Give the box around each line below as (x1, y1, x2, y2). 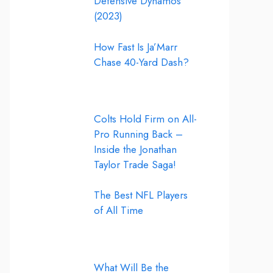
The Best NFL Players (93, 188, 188, 203)
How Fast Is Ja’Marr (93, 39, 177, 54)
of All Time (93, 203, 143, 218)
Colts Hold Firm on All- (93, 111, 197, 126)
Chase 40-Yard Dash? (93, 54, 189, 69)
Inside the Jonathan (93, 141, 177, 157)
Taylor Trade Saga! (93, 157, 176, 172)
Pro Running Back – (93, 126, 183, 141)
